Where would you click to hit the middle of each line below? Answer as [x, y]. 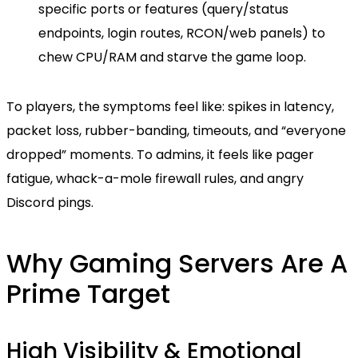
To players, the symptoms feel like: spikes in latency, [170, 106]
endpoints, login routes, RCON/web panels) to [182, 33]
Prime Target [88, 294]
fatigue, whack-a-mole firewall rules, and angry [155, 178]
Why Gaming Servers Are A [177, 264]
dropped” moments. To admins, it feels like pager [160, 154]
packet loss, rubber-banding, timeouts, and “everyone [176, 130]
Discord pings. [50, 202]
